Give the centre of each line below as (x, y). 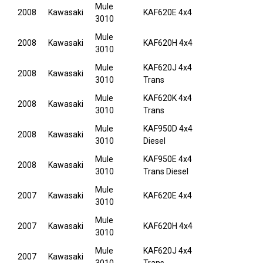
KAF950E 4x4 (168, 159)
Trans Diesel (166, 172)
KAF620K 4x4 (168, 98)
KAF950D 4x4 (168, 129)
